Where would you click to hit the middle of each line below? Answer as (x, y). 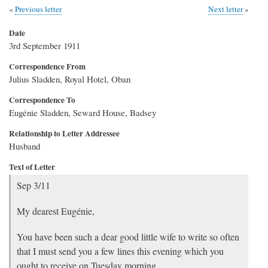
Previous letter (38, 9)
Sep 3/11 (33, 185)
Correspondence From (47, 66)
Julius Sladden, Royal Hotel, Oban (70, 79)
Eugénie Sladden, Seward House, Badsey (83, 112)
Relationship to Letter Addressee (64, 133)
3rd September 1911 (45, 45)
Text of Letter (32, 167)
